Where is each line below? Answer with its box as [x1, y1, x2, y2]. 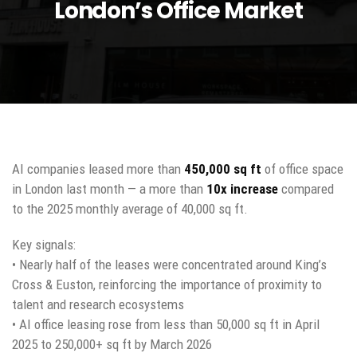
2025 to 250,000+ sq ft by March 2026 [12, 335, 212, 352]
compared [278, 180, 334, 197]
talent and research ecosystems [12, 296, 184, 312]
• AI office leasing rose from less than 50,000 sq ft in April [12, 316, 320, 332]
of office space [261, 160, 343, 177]
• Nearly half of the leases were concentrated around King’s [12, 256, 327, 273]
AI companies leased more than [12, 160, 184, 177]
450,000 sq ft [184, 160, 261, 177]
